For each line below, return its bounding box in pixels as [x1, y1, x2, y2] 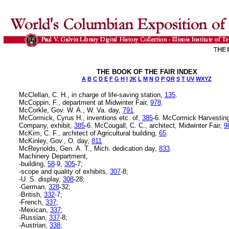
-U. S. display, [19, 175, 63, 183]
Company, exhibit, [19, 121, 74, 129]
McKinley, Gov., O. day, [19, 136, 91, 145]
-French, [19, 198, 45, 206]
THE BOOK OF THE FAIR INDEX [96, 68, 197, 76]
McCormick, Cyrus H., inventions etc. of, [19, 113, 142, 122]
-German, [19, 182, 49, 191]
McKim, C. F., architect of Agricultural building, [19, 129, 159, 137]
